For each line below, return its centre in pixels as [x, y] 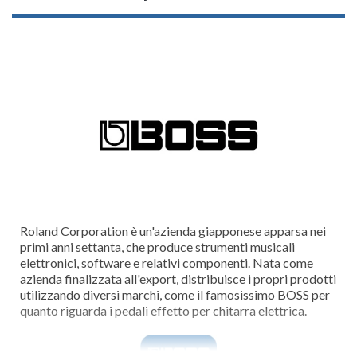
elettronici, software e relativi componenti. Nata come [167, 263]
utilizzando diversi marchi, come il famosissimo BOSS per [175, 294]
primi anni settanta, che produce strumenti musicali [157, 247]
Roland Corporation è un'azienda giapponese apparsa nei [173, 231]
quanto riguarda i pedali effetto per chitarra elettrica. [163, 310]
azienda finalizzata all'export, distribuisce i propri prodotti [178, 279]
